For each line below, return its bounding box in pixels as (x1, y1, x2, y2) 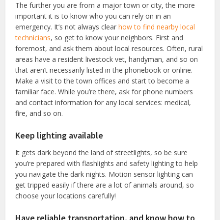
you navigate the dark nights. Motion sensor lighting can (15, 169, 193, 179)
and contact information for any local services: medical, (15, 97, 192, 107)
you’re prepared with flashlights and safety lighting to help (15, 158, 198, 168)
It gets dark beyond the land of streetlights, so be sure (15, 147, 188, 157)
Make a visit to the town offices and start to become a (15, 76, 190, 85)
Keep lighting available (15, 129, 104, 141)
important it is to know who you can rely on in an (15, 11, 171, 21)
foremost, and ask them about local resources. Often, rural (15, 43, 203, 53)
